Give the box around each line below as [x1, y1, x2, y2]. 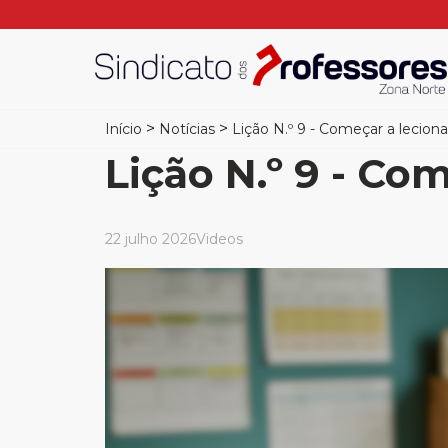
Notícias [159, 120, 215, 138]
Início [105, 120, 142, 138]
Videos [196, 230, 243, 248]
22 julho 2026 [105, 230, 196, 248]
